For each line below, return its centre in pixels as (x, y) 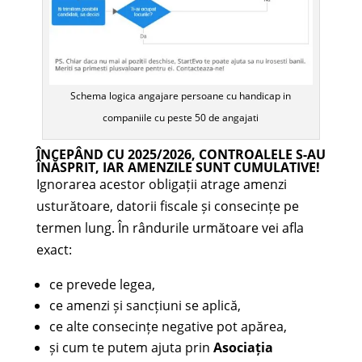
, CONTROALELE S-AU (258, 155)
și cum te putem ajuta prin (131, 348)
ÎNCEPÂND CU (82, 155)
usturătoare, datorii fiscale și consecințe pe (167, 206)
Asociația (243, 348)
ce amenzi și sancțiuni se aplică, (145, 306)
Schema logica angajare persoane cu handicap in (181, 96)
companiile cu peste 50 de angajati (181, 118)
